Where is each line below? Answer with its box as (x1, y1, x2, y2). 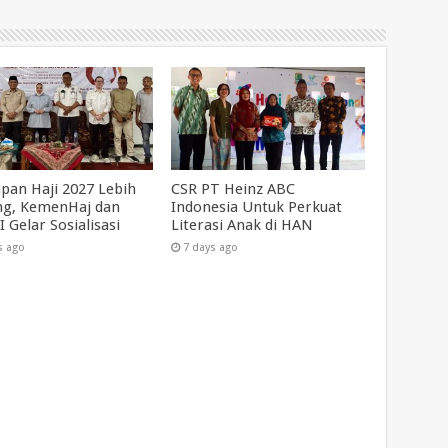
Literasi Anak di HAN (171, 216, 314, 235)
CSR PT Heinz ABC (171, 180, 296, 199)
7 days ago (183, 241, 239, 255)
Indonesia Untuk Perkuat (171, 198, 343, 217)
